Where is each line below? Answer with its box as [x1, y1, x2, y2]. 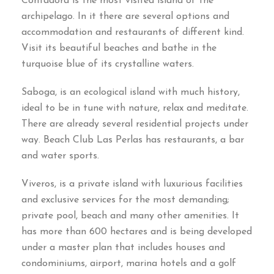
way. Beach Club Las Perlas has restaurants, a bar [21, 135, 244, 146]
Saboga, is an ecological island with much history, [21, 87, 240, 98]
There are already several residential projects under [21, 119, 248, 130]
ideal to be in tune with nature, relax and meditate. [21, 103, 248, 114]
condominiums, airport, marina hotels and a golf [21, 259, 236, 269]
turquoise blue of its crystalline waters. [21, 59, 194, 70]
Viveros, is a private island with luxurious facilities [21, 179, 243, 190]
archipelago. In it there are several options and [21, 12, 229, 22]
